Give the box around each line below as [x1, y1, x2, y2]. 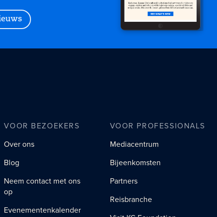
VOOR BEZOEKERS [4, 120, 80, 131]
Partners [109, 175, 138, 186]
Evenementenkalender [4, 204, 81, 216]
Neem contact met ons [4, 175, 81, 186]
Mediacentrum [109, 138, 159, 150]
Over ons [4, 138, 35, 150]
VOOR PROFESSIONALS [109, 120, 205, 131]
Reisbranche [109, 193, 152, 205]
